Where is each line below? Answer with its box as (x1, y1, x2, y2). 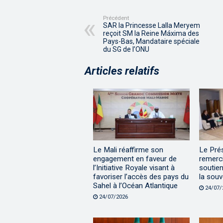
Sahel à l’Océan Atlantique (93, 181, 178, 190)
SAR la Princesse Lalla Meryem (103, 21, 200, 30)
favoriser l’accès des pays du (93, 172, 189, 181)
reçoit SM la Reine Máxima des (103, 29, 199, 38)
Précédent (103, 15, 129, 22)
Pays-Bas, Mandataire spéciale (103, 37, 200, 46)
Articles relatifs (85, 65, 159, 78)
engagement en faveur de (93, 154, 177, 163)
